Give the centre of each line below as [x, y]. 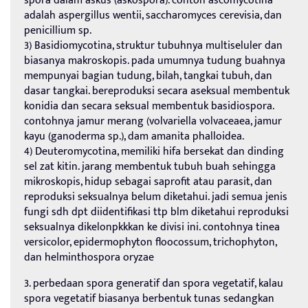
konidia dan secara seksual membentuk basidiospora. [149, 107]
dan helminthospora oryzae [89, 258]
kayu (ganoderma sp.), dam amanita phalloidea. [134, 137]
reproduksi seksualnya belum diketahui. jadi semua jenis [156, 197]
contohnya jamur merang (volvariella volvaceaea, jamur [153, 122]
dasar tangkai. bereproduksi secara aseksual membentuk [157, 91]
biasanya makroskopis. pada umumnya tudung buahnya [155, 61]
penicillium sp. [58, 31]
